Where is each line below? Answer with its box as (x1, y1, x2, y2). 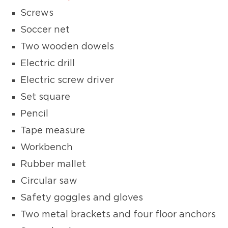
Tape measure (20, 126, 85, 136)
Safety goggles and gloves (20, 193, 143, 203)
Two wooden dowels (20, 42, 114, 52)
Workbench (20, 143, 73, 153)
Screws (20, 9, 53, 18)
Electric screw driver (20, 76, 114, 85)
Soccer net (20, 25, 70, 35)
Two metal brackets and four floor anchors (20, 210, 216, 220)
